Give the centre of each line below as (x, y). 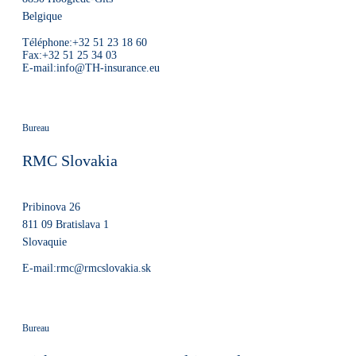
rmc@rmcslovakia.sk (104, 268)
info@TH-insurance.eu (108, 68)
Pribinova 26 (51, 207)
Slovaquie (44, 242)
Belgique (42, 16)
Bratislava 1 (82, 224)
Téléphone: (47, 43)
